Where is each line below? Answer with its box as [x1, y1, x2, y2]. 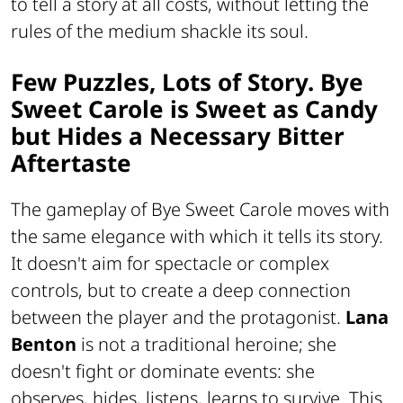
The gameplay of [11, 196, 151, 221]
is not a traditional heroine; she [76, 331, 336, 356]
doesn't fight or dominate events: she [11, 358, 315, 383]
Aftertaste [11, 147, 131, 180]
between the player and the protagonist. [11, 304, 345, 329]
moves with [292, 196, 390, 221]
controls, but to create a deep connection [11, 277, 351, 302]
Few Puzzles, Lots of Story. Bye [11, 66, 363, 99]
